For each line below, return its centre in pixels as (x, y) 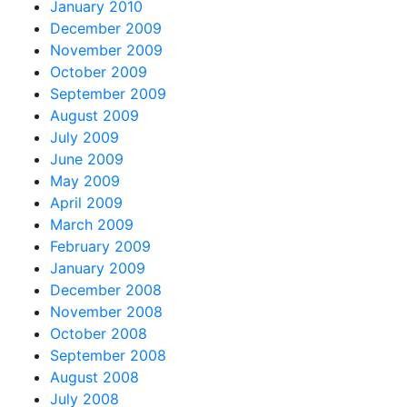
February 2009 (100, 246)
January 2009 (98, 268)
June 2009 (87, 159)
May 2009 (85, 180)
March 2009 (92, 224)
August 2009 (94, 115)
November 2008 (106, 311)
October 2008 (99, 333)
